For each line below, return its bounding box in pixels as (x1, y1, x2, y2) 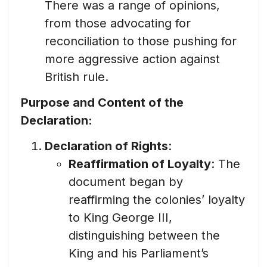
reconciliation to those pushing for (45, 33, 237, 48)
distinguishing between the (69, 228, 220, 243)
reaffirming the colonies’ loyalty (69, 192, 245, 207)
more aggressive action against (45, 51, 220, 66)
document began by (69, 174, 183, 189)
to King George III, (69, 210, 172, 225)
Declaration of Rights (45, 138, 168, 153)
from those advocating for (45, 15, 191, 30)
